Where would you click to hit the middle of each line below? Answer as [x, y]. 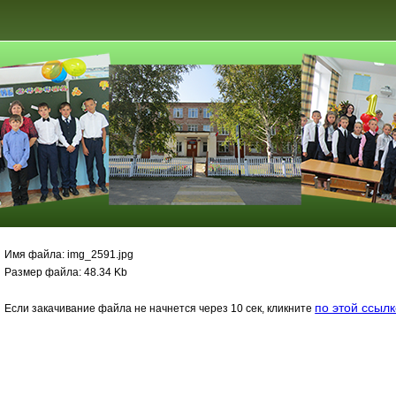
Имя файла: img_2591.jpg [69, 255]
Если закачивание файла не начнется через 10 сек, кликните [160, 308]
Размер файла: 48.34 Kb [66, 272]
